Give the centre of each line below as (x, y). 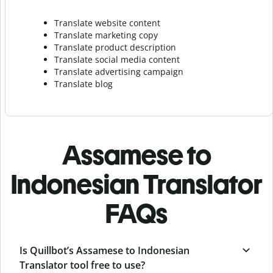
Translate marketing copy (106, 35)
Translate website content (107, 23)
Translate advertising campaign (119, 71)
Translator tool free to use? (82, 265)
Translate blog (83, 83)
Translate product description (115, 47)
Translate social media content (117, 59)
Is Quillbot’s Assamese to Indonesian (105, 250)
